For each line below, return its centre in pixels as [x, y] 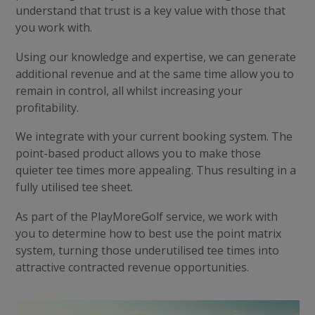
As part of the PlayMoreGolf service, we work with [146, 216]
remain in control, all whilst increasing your [129, 90]
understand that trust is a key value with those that [150, 10]
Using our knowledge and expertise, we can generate [155, 57]
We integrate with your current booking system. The [154, 137]
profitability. [47, 107]
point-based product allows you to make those [138, 154]
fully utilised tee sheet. [74, 187]
